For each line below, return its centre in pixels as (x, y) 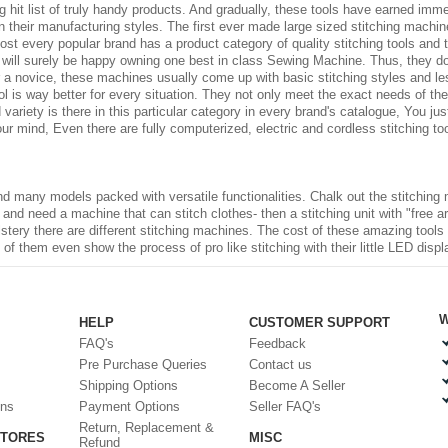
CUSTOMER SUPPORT (319, 323)
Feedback (277, 344)
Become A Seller (297, 386)
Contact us (280, 365)
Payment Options (129, 407)
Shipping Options (128, 386)
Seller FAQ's (285, 407)
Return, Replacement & (146, 428)
